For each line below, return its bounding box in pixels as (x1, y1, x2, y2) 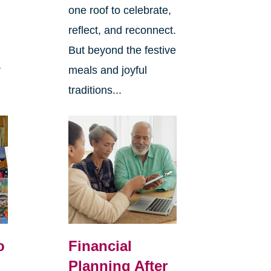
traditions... (68, 84, 122, 97)
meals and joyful (68, 64, 147, 77)
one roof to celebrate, (68, 4, 171, 17)
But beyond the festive (68, 44, 176, 57)
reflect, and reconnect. (68, 24, 176, 37)
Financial (68, 238, 132, 255)
